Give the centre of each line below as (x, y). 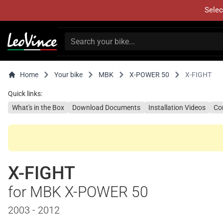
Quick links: (25, 94)
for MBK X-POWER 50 (78, 192)
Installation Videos (177, 108)
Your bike (68, 75)
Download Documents (106, 108)
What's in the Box (38, 108)
